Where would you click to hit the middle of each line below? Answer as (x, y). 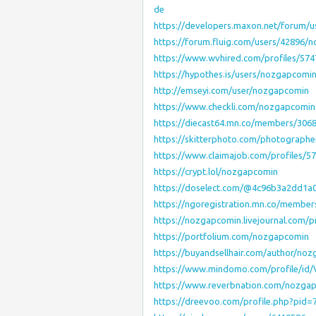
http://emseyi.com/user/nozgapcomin (231, 90)
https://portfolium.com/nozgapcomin (231, 236)
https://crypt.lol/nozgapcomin (216, 171)
